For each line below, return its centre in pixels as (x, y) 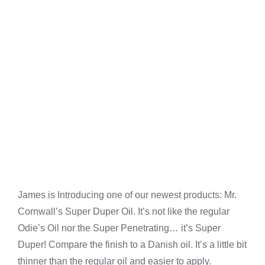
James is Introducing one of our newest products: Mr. (127, 195)
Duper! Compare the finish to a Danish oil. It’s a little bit (132, 245)
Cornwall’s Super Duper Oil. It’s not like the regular (123, 212)
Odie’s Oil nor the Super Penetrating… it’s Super (119, 228)
